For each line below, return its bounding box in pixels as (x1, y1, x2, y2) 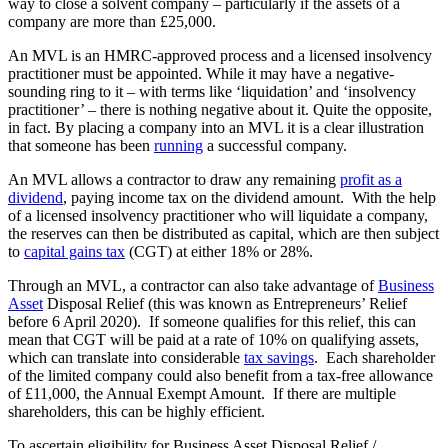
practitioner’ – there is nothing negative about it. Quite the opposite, (8, 101, 432, 119)
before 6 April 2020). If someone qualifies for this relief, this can (8, 313, 416, 331)
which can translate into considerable (8, 349, 244, 367)
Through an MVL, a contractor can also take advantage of (8, 277, 378, 295)
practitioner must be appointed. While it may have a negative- (8, 65, 394, 83)
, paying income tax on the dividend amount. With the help (63, 189, 436, 207)
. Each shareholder (314, 349, 435, 367)
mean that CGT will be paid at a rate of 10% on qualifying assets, (8, 331, 419, 349)
